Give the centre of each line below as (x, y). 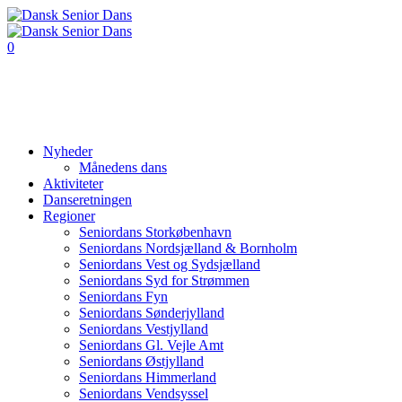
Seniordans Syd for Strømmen (164, 280)
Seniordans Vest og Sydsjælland (170, 264)
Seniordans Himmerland (148, 377)
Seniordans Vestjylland (144, 329)
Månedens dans (123, 167)
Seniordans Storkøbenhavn (155, 232)
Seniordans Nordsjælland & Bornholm (188, 248)
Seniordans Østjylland (141, 361)
